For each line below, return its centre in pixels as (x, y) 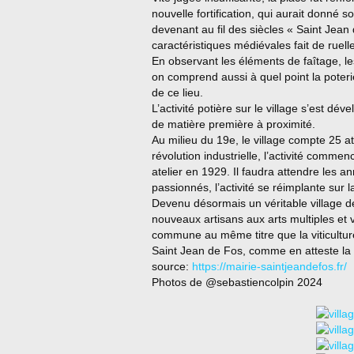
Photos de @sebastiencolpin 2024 (237, 282)
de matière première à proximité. (233, 124)
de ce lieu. (177, 92)
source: (172, 266)
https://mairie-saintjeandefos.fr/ (269, 266)
